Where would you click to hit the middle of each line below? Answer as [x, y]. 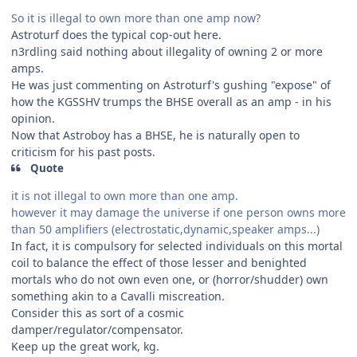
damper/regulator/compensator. [97, 329]
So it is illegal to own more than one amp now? [136, 18]
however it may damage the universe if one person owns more [178, 212]
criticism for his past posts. [83, 152]
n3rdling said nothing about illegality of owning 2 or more [167, 52]
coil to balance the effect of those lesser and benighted [159, 262]
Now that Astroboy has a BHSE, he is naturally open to [155, 135]
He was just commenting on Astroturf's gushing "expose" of [171, 85]
